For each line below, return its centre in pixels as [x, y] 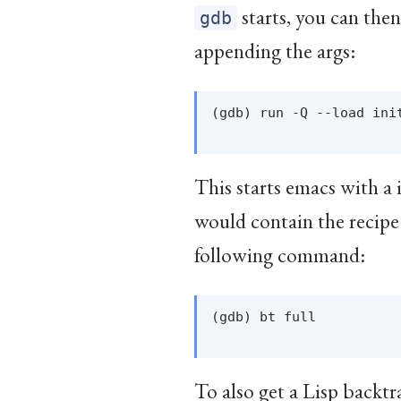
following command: [280, 255]
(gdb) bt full [264, 317]
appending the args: [275, 51]
